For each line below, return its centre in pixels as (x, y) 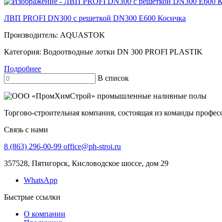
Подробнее (23, 68)
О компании (45, 214)
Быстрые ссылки (32, 197)
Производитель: (32, 35)
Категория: (24, 52)
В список (113, 78)
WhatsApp (41, 180)
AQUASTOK (83, 35)
